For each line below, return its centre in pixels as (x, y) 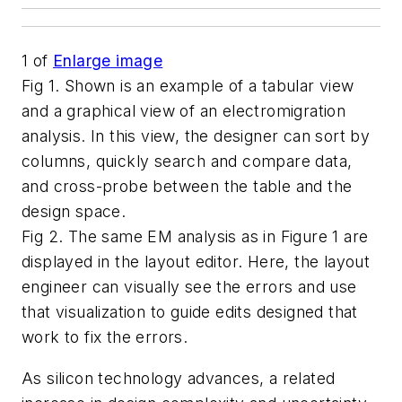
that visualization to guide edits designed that (190, 312)
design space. (74, 211)
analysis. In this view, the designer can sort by (196, 136)
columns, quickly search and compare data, (187, 161)
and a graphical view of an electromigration (184, 111)
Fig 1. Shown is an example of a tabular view (188, 86)
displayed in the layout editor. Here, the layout (196, 262)
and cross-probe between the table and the (187, 186)
